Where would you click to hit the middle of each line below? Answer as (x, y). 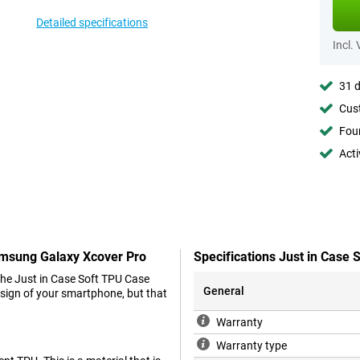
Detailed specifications (92, 22)
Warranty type (252, 346)
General (224, 291)
